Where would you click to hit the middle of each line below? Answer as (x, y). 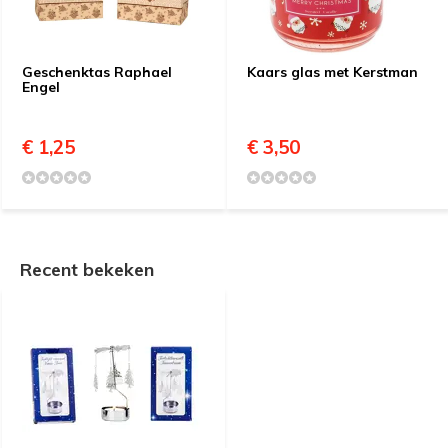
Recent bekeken (87, 269)
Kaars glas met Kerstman (332, 72)
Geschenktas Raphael (97, 72)
